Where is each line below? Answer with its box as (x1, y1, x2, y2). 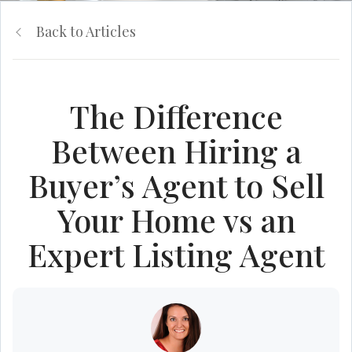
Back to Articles (36, 21, 136, 41)
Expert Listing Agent (27, 233, 325, 275)
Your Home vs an (57, 198, 295, 240)
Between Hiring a (50, 129, 302, 171)
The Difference (69, 94, 283, 137)
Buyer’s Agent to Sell (27, 163, 324, 206)
